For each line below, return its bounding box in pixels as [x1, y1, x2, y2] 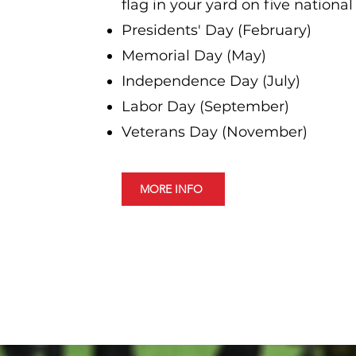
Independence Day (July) [121, 72, 300, 90]
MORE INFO [140, 182, 203, 196]
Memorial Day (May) [121, 47, 266, 64]
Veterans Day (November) [121, 123, 308, 141]
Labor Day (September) [121, 98, 289, 115]
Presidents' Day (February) [121, 21, 311, 39]
